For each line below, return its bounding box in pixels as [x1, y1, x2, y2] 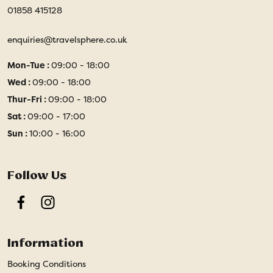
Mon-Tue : [7, 59, 51, 71]
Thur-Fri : [7, 93, 48, 105]
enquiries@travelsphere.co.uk [7, 34, 127, 45]
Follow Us [7, 167, 66, 182]
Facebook [19, 202, 60, 213]
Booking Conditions [7, 258, 86, 269]
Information [7, 235, 83, 250]
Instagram [46, 202, 89, 213]
